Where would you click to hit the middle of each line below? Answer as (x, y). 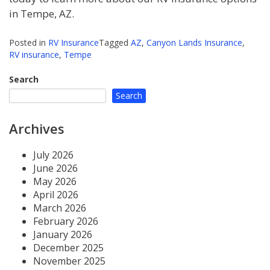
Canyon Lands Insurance (194, 42)
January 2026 (63, 234)
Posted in (29, 42)
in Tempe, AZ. (42, 14)
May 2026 (55, 181)
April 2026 (56, 194)
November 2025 (69, 261)
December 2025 (68, 247)
